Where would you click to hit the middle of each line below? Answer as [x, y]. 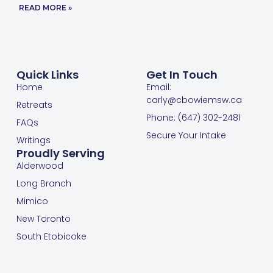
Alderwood [40, 165]
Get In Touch [182, 74]
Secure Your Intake [186, 135]
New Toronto [43, 218]
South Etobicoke [51, 236]
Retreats [34, 105]
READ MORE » [46, 8]
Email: [158, 87]
